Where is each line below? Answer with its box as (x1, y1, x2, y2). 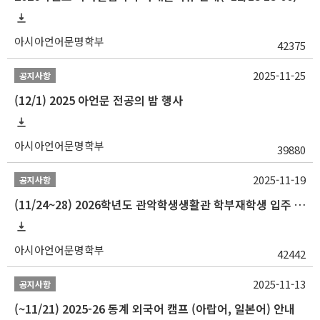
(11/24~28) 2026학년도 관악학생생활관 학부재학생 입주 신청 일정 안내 (294, 196, 306, 213)
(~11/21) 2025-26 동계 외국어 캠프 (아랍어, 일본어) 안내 (14, 300, 295, 317)
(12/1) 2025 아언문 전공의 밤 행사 (14, 91, 183, 109)
